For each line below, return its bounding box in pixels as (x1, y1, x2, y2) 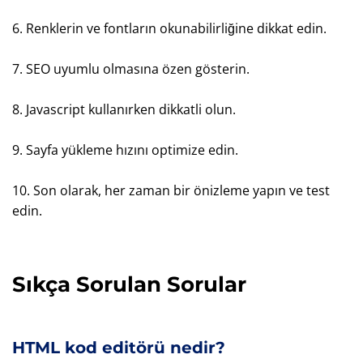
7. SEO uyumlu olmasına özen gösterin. (12, 59, 250, 78)
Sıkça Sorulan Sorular (12, 271, 246, 297)
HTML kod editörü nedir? (12, 337, 225, 357)
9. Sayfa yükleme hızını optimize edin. (12, 140, 238, 159)
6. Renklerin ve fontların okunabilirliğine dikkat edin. (12, 19, 327, 37)
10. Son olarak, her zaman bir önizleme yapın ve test (12, 181, 330, 199)
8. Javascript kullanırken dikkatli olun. (12, 100, 236, 118)
